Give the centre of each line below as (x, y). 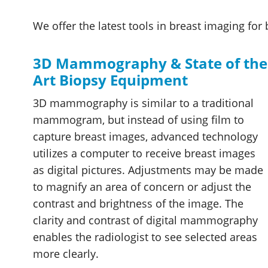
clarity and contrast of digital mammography (145, 220)
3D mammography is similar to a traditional (143, 103)
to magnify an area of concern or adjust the (142, 187)
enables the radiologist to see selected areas (145, 237)
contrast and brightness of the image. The (138, 203)
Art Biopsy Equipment (110, 80)
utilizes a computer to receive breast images (144, 153)
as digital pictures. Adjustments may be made (148, 170)
